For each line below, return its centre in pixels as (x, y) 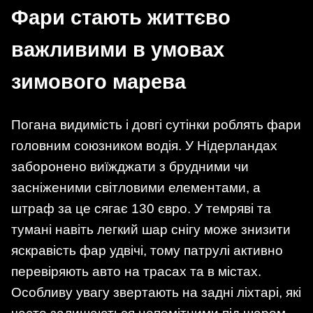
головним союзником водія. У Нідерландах (144, 145)
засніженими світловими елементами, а (136, 187)
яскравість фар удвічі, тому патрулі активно (147, 250)
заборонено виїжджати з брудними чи (130, 166)
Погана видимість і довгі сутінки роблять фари (156, 124)
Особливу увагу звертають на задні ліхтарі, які (156, 292)
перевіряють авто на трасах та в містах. (136, 271)
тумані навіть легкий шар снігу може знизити (151, 229)
